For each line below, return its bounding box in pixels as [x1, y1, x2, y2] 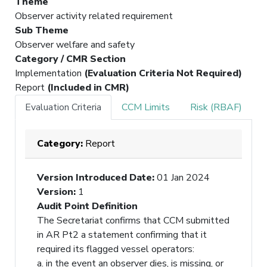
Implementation [15, 66, 84, 80]
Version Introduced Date [37, 170, 152, 184]
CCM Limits [122, 100, 170, 114]
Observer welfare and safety [15, 38, 135, 51]
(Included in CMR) [47, 80, 129, 94]
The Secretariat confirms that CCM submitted [37, 213, 229, 227]
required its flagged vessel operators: [37, 242, 197, 256]
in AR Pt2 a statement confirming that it [37, 228, 207, 241]
